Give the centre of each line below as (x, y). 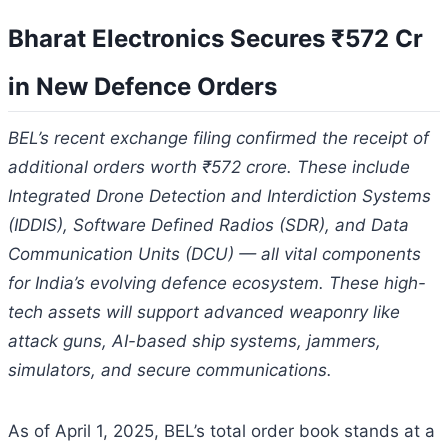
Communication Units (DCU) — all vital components (214, 253)
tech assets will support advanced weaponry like (204, 311)
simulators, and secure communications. (170, 369)
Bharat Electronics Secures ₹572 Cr (215, 38)
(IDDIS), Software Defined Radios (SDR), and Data (208, 224)
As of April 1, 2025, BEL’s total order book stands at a (221, 430)
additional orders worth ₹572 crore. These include (209, 166)
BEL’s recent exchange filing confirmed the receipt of (218, 137)
